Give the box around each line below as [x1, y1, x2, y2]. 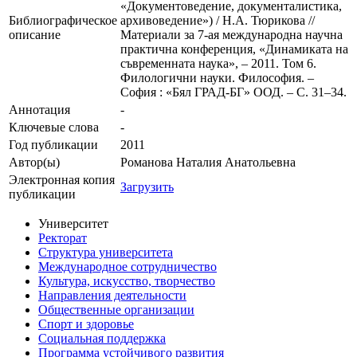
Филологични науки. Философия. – [120, 71, 314, 85]
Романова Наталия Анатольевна [120, 155, 296, 170]
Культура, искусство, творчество [38, 274, 215, 288]
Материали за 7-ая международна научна [120, 28, 343, 42]
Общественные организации [38, 303, 194, 317]
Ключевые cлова [9, 120, 99, 135]
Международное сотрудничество [38, 260, 217, 274]
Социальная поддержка [38, 331, 166, 346]
